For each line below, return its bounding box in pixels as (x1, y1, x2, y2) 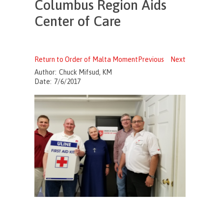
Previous (137, 55, 164, 63)
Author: (34, 68, 57, 76)
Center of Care (34, 13, 121, 29)
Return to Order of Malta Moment (34, 55, 138, 63)
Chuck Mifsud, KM (59, 68, 112, 76)
